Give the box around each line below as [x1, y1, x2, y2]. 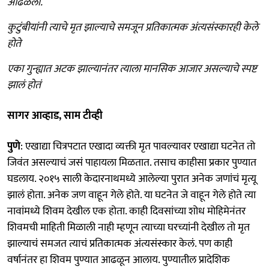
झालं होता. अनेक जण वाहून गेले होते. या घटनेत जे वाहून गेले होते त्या [7, 186, 256, 204]
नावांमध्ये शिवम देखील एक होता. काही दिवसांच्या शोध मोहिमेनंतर [7, 202, 246, 220]
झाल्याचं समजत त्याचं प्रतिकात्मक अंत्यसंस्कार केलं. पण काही [7, 234, 232, 253]
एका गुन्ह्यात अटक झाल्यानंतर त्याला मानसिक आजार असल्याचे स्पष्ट [7, 59, 256, 78]
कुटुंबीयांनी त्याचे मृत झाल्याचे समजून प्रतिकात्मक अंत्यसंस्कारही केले [7, 18, 258, 37]
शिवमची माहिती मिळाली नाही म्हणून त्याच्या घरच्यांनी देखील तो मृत [7, 218, 250, 237]
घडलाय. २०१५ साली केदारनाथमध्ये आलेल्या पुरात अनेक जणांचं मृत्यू [7, 169, 256, 188]
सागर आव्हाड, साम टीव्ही [7, 106, 103, 125]
